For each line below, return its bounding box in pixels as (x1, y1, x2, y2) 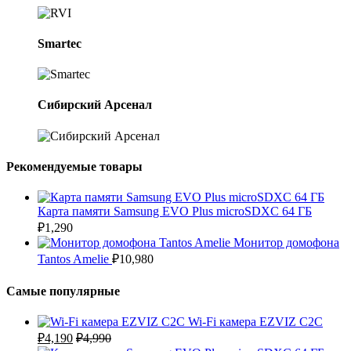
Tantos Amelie (38, 252, 109, 266)
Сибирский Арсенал (38, 98, 152, 112)
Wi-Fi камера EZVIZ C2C (188, 314, 323, 328)
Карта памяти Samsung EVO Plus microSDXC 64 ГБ (38, 204, 312, 219)
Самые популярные (6, 284, 120, 298)
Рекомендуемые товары (6, 159, 143, 173)
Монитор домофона (233, 236, 339, 250)
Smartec (38, 36, 81, 50)
